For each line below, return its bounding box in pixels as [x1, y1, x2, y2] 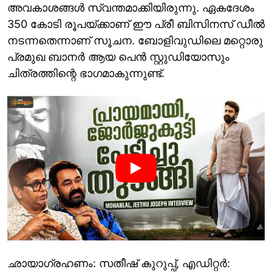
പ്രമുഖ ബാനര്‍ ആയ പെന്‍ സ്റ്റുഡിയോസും [7, 50, 229, 63]
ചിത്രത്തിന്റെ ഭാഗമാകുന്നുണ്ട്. [7, 66, 165, 80]
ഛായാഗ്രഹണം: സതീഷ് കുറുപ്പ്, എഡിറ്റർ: [7, 257, 230, 270]
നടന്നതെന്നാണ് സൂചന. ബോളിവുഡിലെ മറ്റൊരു [7, 33, 263, 47]
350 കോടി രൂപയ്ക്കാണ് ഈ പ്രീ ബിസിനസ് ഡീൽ [7, 17, 265, 30]
